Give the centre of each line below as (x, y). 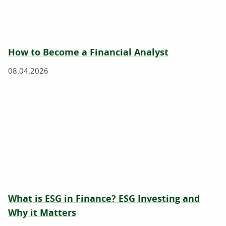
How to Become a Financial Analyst (88, 52)
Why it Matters (42, 212)
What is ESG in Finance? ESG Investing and (104, 198)
